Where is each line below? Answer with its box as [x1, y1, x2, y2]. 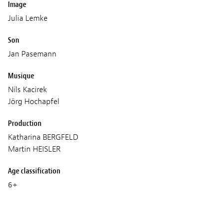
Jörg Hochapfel [8, 97, 59, 107]
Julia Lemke [8, 13, 48, 24]
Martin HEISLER [8, 144, 60, 155]
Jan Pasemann [8, 49, 56, 59]
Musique [8, 71, 34, 81]
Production [8, 118, 42, 129]
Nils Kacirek [8, 85, 47, 95]
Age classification [8, 166, 60, 176]
